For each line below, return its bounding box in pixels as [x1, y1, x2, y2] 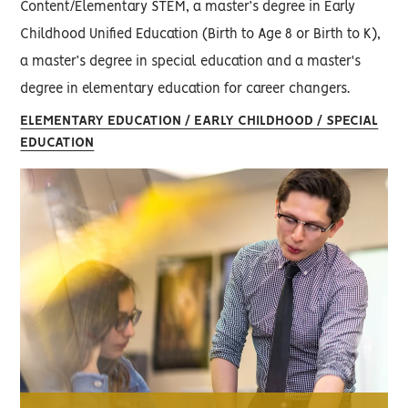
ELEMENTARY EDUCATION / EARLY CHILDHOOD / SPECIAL [20, 115, 379, 128]
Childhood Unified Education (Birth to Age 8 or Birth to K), [20, 28, 382, 42]
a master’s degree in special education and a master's [20, 56, 362, 69]
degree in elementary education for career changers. [20, 83, 351, 97]
